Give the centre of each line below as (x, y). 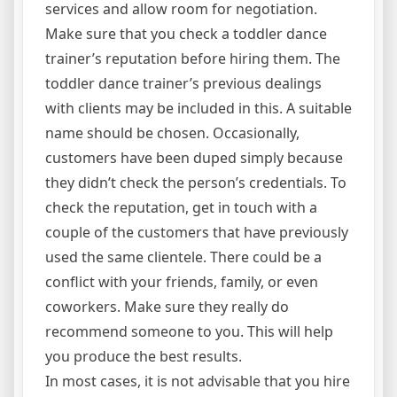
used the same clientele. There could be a (183, 257)
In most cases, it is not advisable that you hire (198, 381)
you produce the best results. (144, 356)
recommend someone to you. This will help (189, 331)
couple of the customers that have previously (197, 232)
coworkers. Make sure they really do (167, 307)
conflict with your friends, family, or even (182, 282)
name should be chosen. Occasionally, (172, 133)
